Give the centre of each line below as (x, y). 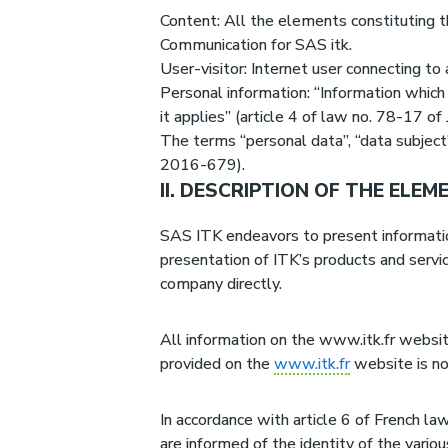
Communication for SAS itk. (256, 45)
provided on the (217, 364)
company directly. (221, 284)
